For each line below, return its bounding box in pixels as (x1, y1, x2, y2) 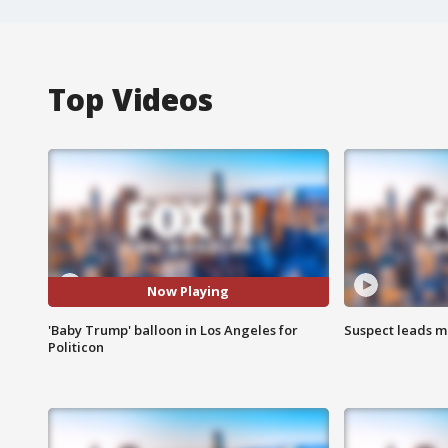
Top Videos (48, 78, 213, 120)
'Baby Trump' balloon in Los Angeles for (48, 320, 298, 339)
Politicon (48, 337, 104, 356)
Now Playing (147, 282, 230, 301)
